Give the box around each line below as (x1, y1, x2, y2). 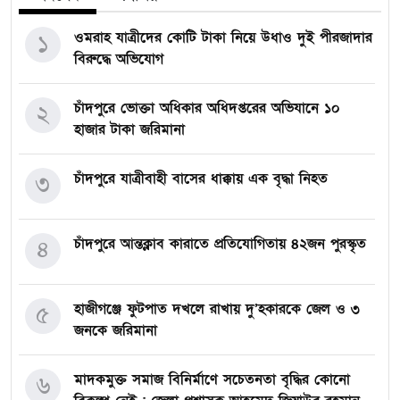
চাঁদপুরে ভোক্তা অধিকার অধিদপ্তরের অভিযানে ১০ (74, 98, 340, 119)
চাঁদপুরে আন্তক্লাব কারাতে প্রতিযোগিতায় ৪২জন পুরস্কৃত (74, 234, 366, 254)
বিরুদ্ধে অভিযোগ (74, 49, 163, 70)
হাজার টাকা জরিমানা (74, 120, 185, 140)
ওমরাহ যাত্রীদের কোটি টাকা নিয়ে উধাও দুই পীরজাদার (74, 28, 372, 48)
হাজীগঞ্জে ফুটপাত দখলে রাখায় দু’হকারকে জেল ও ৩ (74, 299, 360, 320)
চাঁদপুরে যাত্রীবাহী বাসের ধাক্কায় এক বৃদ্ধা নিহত (74, 169, 328, 189)
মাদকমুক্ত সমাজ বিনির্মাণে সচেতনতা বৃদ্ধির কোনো (74, 370, 350, 390)
